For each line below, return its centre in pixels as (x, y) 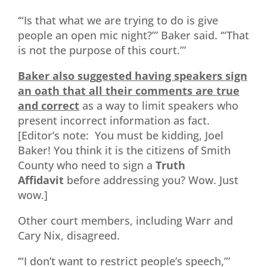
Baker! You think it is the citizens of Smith (124, 150)
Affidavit (41, 180)
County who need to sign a (85, 165)
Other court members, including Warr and (125, 220)
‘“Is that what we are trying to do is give (118, 20)
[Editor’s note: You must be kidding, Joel (121, 135)
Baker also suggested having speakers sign (133, 75)
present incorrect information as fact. (114, 120)
